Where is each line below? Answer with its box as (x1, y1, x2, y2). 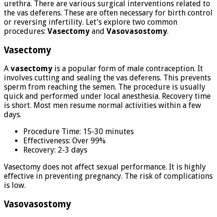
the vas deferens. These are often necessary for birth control (4, 8, 213, 17)
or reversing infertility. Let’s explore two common (4, 17, 177, 27)
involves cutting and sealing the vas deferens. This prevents (4, 73, 211, 83)
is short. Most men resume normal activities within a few (4, 101, 201, 110)
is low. (4, 181, 26, 190)
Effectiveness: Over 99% (23, 136, 106, 146)
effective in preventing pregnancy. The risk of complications (4, 171, 213, 181)
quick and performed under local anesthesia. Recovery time (4, 92, 211, 101)
